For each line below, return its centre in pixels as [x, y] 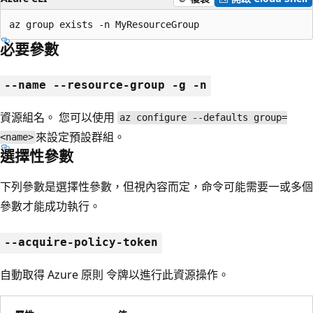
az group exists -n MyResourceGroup [104, 24]
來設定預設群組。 [80, 137]
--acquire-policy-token [81, 242]
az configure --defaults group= [203, 118]
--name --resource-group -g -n [105, 85]
